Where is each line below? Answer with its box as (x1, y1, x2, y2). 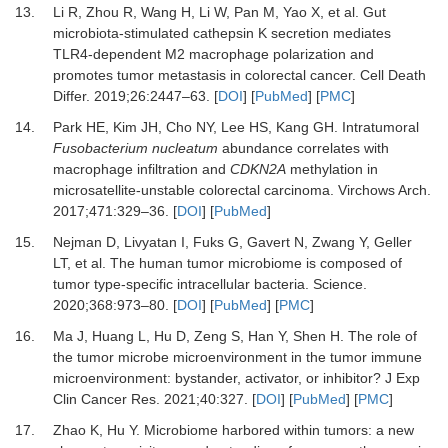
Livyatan (123, 234, 177, 251)
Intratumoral (341, 119, 419, 136)
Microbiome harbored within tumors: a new (143, 422, 414, 439)
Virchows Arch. (337, 182, 431, 199)
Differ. (52, 88, 90, 105)
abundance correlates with (217, 140, 389, 157)
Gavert (246, 234, 290, 251)
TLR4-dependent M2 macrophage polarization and (52, 46, 374, 63)
